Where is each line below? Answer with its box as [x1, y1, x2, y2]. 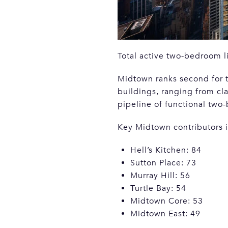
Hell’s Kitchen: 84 [130, 145, 202, 155]
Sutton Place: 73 [130, 157, 196, 168]
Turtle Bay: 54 [130, 183, 186, 193]
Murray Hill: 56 [130, 170, 190, 181]
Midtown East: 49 [130, 208, 201, 219]
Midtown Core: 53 [130, 195, 203, 206]
